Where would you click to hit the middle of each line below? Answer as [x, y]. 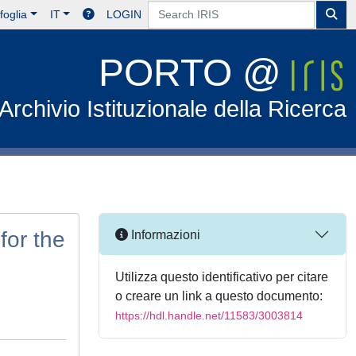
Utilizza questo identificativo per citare [222, 277]
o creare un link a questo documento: [219, 296]
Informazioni [164, 234]
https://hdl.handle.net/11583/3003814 [209, 315]
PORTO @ [195, 73]
